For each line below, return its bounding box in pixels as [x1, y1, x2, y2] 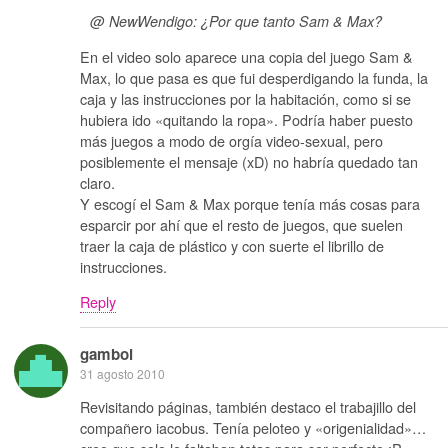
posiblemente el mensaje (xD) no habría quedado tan [80, 150, 418, 172]
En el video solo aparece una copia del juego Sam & [80, 45, 413, 67]
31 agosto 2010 [80, 364, 165, 382]
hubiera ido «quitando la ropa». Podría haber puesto [80, 108, 413, 130]
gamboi [80, 342, 133, 365]
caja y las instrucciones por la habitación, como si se [80, 87, 411, 109]
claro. [80, 171, 115, 193]
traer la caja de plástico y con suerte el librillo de [80, 234, 384, 256]
